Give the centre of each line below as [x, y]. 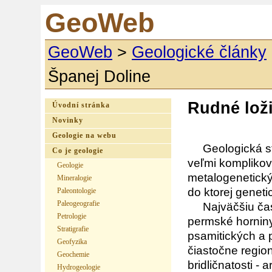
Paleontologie [76, 191]
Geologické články [199, 52]
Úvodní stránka [81, 105]
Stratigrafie [73, 229]
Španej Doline [99, 76]
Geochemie [73, 254]
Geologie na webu [84, 136]
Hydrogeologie [79, 267]
